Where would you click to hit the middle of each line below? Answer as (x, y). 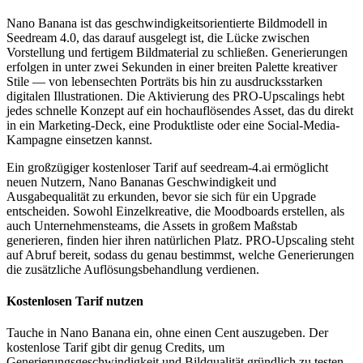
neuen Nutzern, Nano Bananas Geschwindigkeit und (141, 181)
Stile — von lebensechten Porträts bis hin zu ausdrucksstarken (164, 81)
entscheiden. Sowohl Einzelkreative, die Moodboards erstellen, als (175, 211)
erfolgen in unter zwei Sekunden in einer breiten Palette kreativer (172, 66)
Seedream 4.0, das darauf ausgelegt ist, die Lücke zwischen (158, 37)
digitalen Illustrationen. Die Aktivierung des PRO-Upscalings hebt (175, 96)
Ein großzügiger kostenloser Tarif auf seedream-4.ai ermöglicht (167, 167)
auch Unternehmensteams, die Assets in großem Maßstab (152, 225)
